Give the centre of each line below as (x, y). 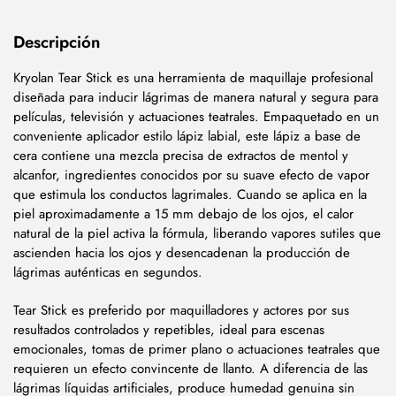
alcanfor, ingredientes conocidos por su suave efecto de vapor (191, 175)
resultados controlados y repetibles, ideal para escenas (169, 330)
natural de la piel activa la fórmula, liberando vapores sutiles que (197, 234)
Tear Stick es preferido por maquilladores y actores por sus (181, 311)
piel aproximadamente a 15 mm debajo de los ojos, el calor (183, 214)
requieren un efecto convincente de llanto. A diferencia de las (190, 369)
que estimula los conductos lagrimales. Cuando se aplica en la (190, 195)
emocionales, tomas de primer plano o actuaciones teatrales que (197, 350)
